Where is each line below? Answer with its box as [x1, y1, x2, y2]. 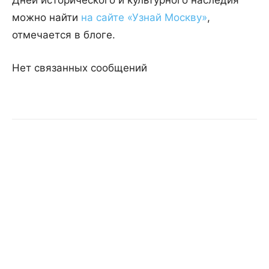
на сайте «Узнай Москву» [81, 11, 207, 24]
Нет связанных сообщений [12, 62, 147, 74]
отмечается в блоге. [12, 29, 115, 41]
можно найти [12, 11, 81, 24]
